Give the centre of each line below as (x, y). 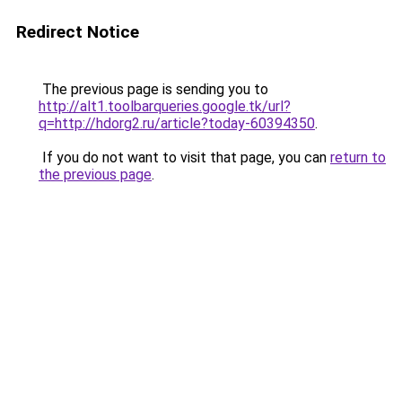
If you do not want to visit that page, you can (184, 157)
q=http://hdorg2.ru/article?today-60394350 (177, 123)
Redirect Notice (78, 32)
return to (358, 157)
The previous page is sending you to (153, 89)
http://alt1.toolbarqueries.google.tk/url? (165, 106)
